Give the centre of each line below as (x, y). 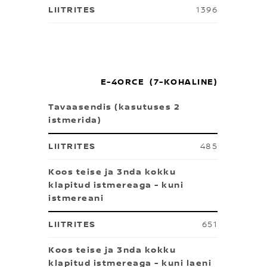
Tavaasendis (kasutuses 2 (114, 107)
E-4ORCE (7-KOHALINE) (159, 82)
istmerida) (75, 120)
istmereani (76, 198)
